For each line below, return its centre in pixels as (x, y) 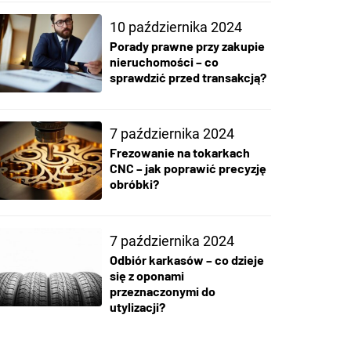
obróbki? (134, 184)
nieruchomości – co (164, 61)
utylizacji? (137, 307)
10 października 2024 (175, 27)
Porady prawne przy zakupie (187, 45)
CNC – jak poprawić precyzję (188, 168)
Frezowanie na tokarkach (179, 153)
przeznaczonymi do (162, 291)
